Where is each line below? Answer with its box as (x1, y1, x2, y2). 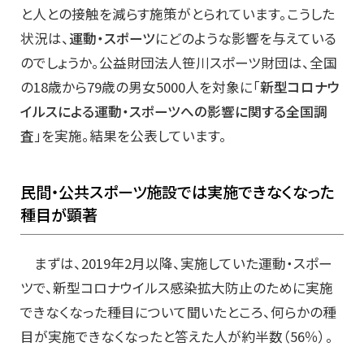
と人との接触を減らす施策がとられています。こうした (20, 4, 335, 24)
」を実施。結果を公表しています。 (34, 126, 227, 145)
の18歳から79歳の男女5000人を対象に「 (20, 77, 260, 97)
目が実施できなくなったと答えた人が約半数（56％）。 (20, 327, 333, 346)
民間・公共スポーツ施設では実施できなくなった (20, 180, 335, 203)
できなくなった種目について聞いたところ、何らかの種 (20, 302, 336, 322)
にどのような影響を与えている (155, 28, 336, 48)
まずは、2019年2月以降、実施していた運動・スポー (20, 253, 332, 273)
